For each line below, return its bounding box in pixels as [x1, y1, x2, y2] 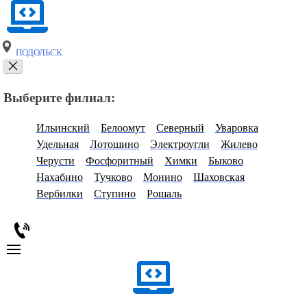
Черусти [36, 155, 75, 167]
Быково [208, 155, 243, 167]
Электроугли [150, 138, 210, 151]
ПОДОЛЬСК [14, 48, 62, 58]
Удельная [36, 138, 79, 151]
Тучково [94, 171, 132, 184]
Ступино [94, 188, 136, 200]
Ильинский [36, 122, 90, 134]
